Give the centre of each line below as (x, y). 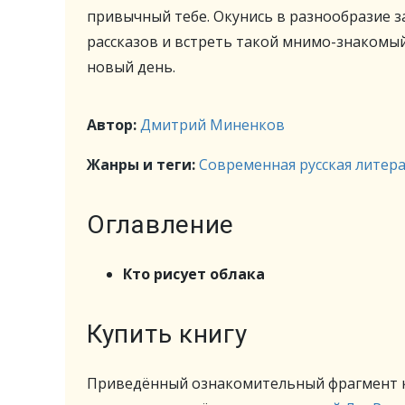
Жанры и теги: (143, 165)
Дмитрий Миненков (212, 125)
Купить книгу (167, 334)
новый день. (131, 67)
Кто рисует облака (194, 274)
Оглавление (160, 225)
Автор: (113, 125)
